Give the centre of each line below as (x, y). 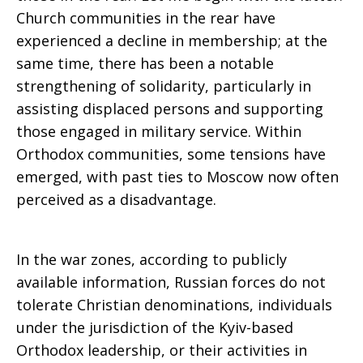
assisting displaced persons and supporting (170, 109)
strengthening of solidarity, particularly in (164, 86)
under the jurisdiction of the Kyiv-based (155, 327)
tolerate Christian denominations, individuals (174, 305)
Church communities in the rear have (146, 18)
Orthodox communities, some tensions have (171, 154)
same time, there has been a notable (145, 63)
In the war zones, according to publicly (152, 259)
